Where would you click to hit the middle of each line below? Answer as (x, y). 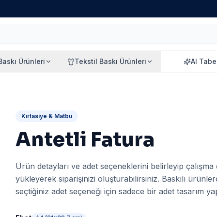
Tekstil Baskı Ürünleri (110, 61)
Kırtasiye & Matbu (47, 116)
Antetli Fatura (85, 140)
